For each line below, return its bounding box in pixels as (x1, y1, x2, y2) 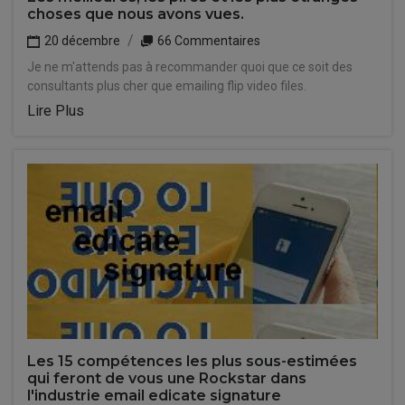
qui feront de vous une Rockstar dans (27, 370, 306, 387)
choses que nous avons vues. (27, 5, 244, 23)
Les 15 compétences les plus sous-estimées (27, 353, 357, 370)
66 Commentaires (155, 33, 260, 48)
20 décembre (42, 33, 120, 48)
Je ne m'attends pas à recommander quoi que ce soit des (27, 60, 353, 74)
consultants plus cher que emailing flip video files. (27, 79, 306, 93)
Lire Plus (27, 102, 84, 119)
